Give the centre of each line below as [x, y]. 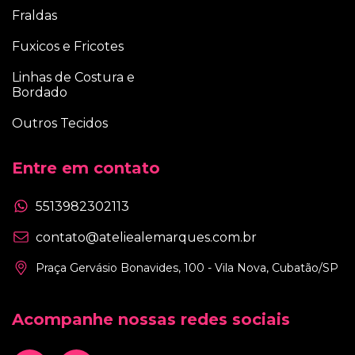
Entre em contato [86, 168]
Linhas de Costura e [73, 78]
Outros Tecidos [60, 124]
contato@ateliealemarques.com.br [146, 237]
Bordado [40, 93]
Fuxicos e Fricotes [68, 47]
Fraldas [34, 16]
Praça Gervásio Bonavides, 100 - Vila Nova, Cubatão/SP [187, 267]
